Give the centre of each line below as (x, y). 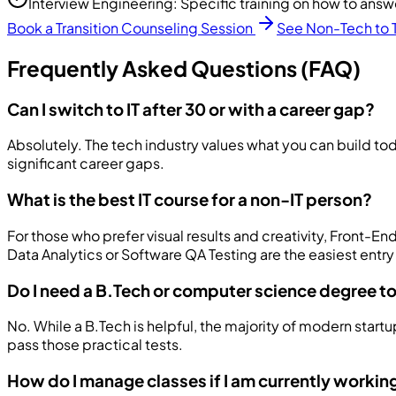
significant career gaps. (86, 164)
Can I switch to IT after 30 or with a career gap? (191, 109)
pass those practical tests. (95, 345)
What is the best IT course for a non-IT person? (190, 200)
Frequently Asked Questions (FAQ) (184, 68)
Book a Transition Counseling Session (130, 27)
